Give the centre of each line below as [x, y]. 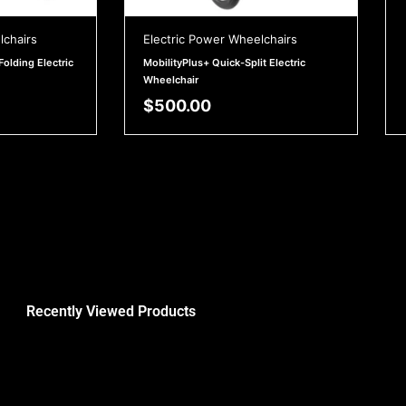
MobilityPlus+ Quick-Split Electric [224, 63]
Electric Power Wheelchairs [220, 39]
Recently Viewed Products [111, 312]
